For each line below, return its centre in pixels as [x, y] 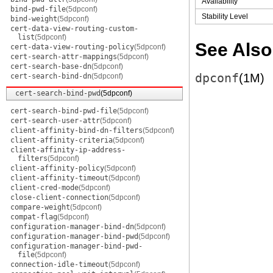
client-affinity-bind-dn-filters [76, 130]
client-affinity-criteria [62, 140]
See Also [233, 50]
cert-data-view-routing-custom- [74, 29]
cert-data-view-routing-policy [72, 47]
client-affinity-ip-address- [68, 150]
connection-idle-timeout [59, 264]
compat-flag [34, 217]
